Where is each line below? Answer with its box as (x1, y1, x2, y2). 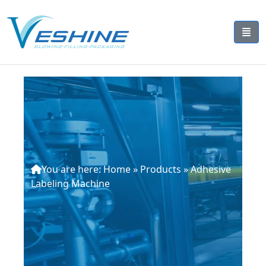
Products (140, 163, 181, 176)
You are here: (42, 163, 103, 176)
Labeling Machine (31, 177, 110, 190)
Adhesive (191, 163, 231, 176)
